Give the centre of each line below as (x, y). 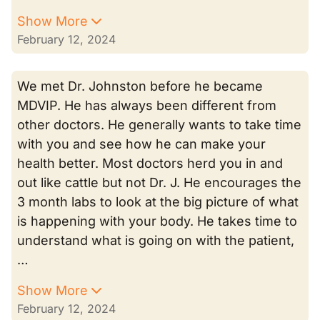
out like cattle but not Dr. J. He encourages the (159, 182)
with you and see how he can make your (141, 144)
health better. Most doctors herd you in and (150, 163)
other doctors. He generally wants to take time (159, 125)
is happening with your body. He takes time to (157, 221)
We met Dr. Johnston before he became (140, 86)
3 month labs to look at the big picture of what (158, 202)
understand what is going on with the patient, (156, 240)
